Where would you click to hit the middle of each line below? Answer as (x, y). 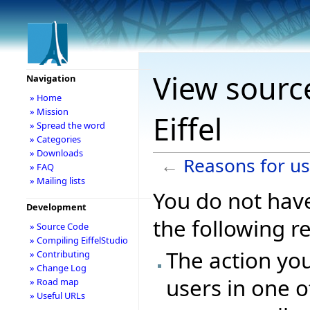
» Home (45, 98)
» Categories (55, 139)
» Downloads (56, 153)
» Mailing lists (57, 181)
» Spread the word (67, 125)
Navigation (51, 78)
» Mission (49, 111)
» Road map (54, 282)
